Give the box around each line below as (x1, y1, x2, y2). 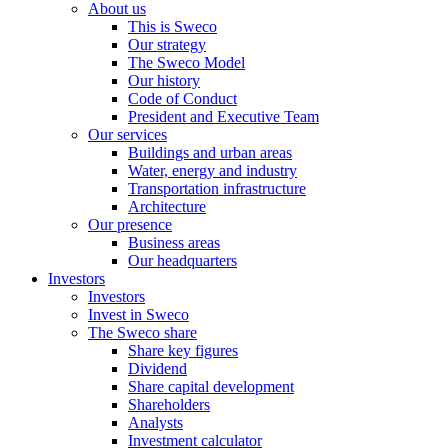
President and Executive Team (128, 108, 319, 125)
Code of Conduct (128, 90, 237, 107)
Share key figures (128, 342, 238, 359)
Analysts (128, 414, 183, 431)
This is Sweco (128, 18, 217, 35)
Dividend (128, 360, 187, 377)
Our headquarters (128, 252, 237, 269)
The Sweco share (88, 324, 197, 341)
